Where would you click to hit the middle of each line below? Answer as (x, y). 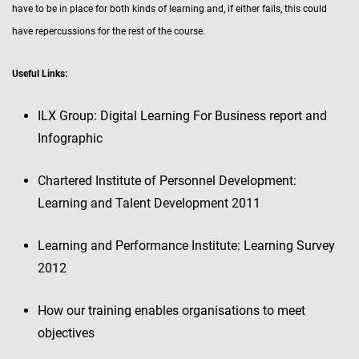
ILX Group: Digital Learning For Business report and (182, 116)
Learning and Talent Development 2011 (149, 203)
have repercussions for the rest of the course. (109, 31)
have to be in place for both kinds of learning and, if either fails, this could (169, 9)
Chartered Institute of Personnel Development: (167, 181)
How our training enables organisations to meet (171, 311)
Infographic (70, 138)
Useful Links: (40, 74)
